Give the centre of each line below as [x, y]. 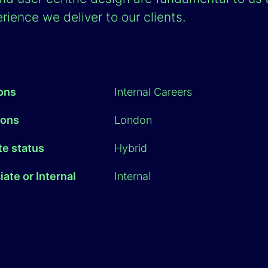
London [133, 120]
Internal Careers [153, 92]
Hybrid [130, 148]
